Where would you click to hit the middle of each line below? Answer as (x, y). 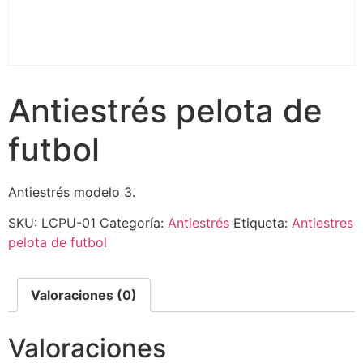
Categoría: (134, 223)
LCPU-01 (68, 223)
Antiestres (322, 223)
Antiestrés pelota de (165, 110)
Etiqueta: (263, 223)
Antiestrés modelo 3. (72, 192)
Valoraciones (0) (84, 295)
